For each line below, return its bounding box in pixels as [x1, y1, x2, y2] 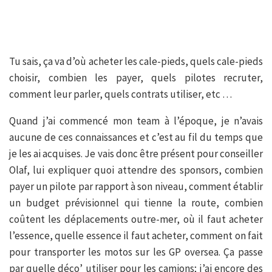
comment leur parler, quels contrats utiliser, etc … [9, 87, 232, 101]
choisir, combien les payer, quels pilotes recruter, [9, 71, 263, 85]
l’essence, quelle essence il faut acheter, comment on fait [9, 229, 263, 243]
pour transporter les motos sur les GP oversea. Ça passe [9, 245, 263, 259]
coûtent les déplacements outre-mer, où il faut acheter [9, 212, 263, 226]
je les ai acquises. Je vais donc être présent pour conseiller [9, 147, 263, 161]
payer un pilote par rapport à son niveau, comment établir [9, 180, 263, 194]
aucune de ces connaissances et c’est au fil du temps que [9, 131, 263, 144]
